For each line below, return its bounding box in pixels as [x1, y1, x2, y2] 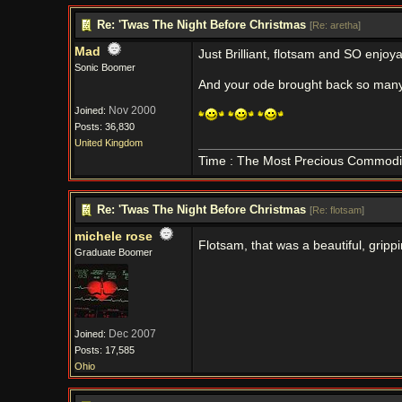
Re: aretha [311, 20, 358, 31]
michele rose [74, 230, 153, 243]
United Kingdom [74, 137, 143, 148]
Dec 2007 [108, 328, 156, 340]
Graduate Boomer [74, 247, 153, 258]
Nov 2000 [108, 104, 156, 117]
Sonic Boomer [74, 62, 135, 73]
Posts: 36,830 [74, 121, 135, 132]
